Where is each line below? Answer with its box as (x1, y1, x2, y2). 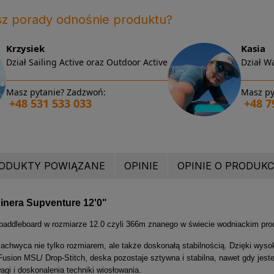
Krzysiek (6, 42, 45, 54)
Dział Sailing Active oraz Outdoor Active (6, 56, 168, 68)
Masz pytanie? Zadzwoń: (6, 86, 106, 98)
